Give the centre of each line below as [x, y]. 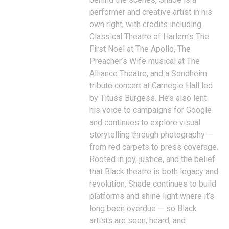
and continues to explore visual [145, 122]
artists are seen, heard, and [138, 221]
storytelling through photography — [151, 135]
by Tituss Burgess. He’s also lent [148, 98]
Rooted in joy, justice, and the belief [152, 159]
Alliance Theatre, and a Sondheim [148, 73]
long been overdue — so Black [143, 208]
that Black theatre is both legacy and [154, 171]
